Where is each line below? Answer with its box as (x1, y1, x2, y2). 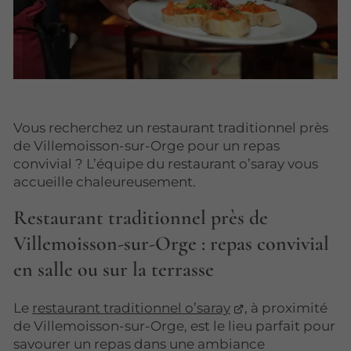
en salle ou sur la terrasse (13, 257, 214, 282)
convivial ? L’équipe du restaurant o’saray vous (13, 156, 318, 172)
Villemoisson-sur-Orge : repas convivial (13, 231, 329, 256)
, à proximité (244, 299, 328, 316)
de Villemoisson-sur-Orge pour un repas (13, 138, 280, 154)
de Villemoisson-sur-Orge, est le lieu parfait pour (13, 317, 335, 334)
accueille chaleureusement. (13, 174, 196, 190)
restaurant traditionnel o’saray (32, 299, 230, 316)
